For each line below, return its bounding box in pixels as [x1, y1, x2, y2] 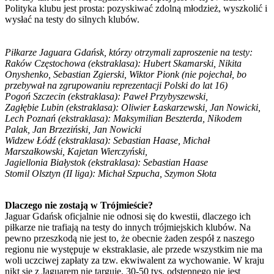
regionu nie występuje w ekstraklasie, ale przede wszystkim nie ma [5, 243, 262, 254]
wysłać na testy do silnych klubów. [5, 13, 139, 24]
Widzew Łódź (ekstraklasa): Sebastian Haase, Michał [5, 135, 210, 146]
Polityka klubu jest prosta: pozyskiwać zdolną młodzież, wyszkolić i [5, 2, 267, 13]
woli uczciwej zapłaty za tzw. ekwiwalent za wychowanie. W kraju [5, 254, 264, 265]
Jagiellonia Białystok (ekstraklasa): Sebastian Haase [5, 157, 208, 168]
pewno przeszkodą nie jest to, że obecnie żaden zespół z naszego [5, 232, 254, 243]
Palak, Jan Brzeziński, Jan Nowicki [5, 124, 141, 135]
